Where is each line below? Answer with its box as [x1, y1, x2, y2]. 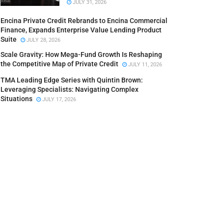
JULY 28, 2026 [25, 37, 60, 43]
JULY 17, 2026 [41, 96, 76, 103]
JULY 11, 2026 [127, 61, 162, 68]
